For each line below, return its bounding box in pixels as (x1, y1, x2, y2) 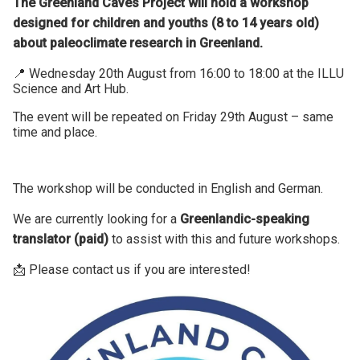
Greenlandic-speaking (180, 211, 309, 227)
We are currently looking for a (13, 211, 180, 227)
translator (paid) (13, 231, 108, 247)
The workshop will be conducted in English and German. (13, 180, 323, 196)
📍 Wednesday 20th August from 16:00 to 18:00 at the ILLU (13, 65, 344, 81)
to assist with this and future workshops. (108, 231, 340, 247)
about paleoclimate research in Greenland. (13, 35, 263, 51)
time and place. (13, 124, 97, 140)
